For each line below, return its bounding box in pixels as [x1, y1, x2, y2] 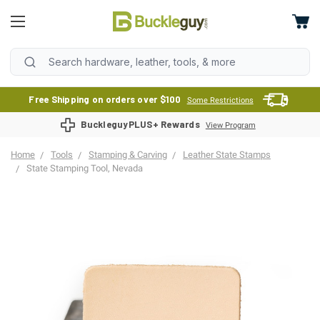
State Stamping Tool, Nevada [26, 163, 143, 174]
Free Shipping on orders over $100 [29, 94, 181, 105]
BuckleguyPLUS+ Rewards [81, 119, 200, 130]
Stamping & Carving [89, 149, 167, 160]
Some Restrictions [186, 96, 254, 105]
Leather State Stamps [183, 149, 271, 160]
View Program [205, 121, 256, 130]
